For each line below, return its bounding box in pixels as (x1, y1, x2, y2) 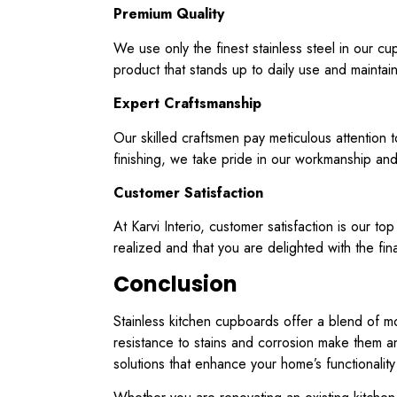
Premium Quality (113, 4, 224, 25)
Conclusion (113, 269, 237, 299)
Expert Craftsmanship (113, 93, 261, 114)
